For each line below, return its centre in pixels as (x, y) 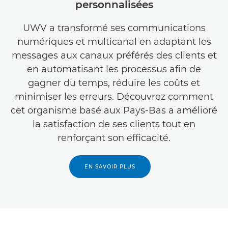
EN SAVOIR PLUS (110, 166)
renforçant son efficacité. (114, 138)
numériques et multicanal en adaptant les (114, 41)
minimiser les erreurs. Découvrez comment (114, 96)
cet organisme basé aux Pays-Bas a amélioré (114, 110)
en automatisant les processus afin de (114, 69)
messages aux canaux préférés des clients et (114, 55)
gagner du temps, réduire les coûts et (114, 83)
